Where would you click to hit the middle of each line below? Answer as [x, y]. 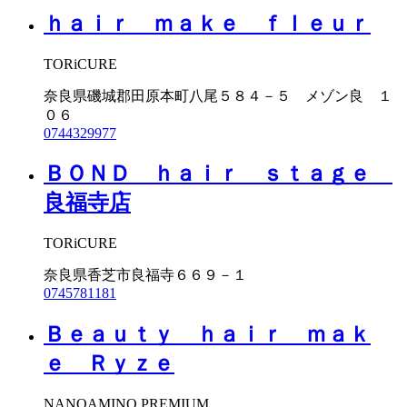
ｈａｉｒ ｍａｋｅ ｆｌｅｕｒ [207, 23]
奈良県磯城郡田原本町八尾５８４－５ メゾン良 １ [218, 95]
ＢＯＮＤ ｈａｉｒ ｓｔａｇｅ [218, 174]
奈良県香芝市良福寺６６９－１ [145, 275]
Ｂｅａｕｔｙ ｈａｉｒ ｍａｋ [207, 335]
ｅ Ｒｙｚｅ [109, 364]
